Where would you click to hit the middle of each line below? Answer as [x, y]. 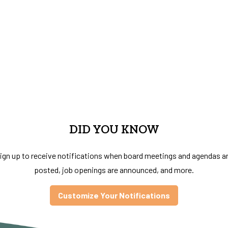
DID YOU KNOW [114, 129]
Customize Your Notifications [114, 195]
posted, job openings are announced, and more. [114, 170]
